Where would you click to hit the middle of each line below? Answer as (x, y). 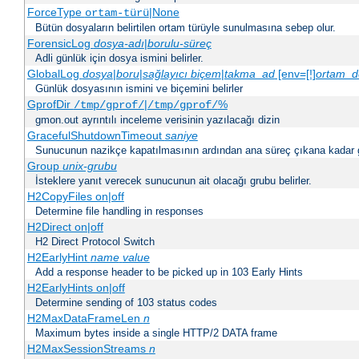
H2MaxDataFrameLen (85, 319)
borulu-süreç (179, 44)
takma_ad (249, 74)
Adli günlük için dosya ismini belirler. (119, 58)
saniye (181, 136)
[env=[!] (295, 74)
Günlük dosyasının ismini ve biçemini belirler (139, 89)
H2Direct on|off (65, 227)
